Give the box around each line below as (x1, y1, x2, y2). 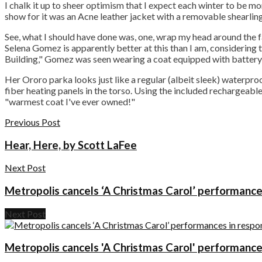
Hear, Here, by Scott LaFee (5, 138, 137, 151)
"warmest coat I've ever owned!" (5, 95, 135, 107)
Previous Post (5, 116, 60, 127)
